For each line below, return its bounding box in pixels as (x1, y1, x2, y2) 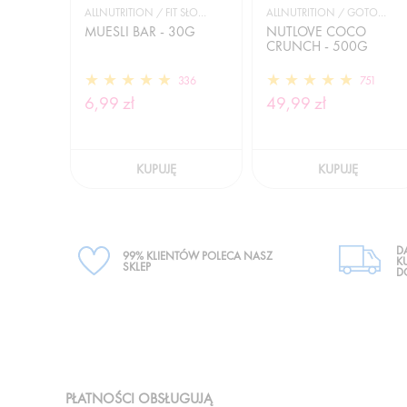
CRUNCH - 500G (265, 36, 368, 55)
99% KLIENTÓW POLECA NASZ (123, 247, 273, 263)
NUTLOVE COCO (265, 22, 366, 41)
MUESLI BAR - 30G (84, 22, 195, 41)
